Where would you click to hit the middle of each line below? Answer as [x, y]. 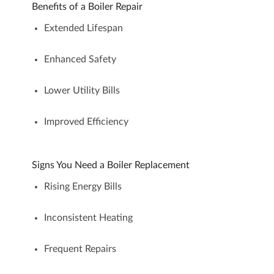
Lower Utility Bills [82, 91]
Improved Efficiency [86, 122]
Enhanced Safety [80, 59]
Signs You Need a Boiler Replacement [110, 165]
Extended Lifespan [83, 28]
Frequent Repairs [80, 249]
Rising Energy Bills [83, 187]
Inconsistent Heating [88, 218]
